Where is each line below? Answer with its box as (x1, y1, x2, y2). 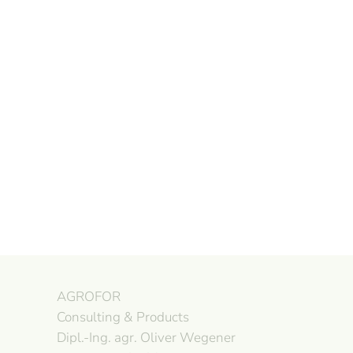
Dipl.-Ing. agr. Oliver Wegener (57, 329, 236, 347)
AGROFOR (57, 288, 121, 306)
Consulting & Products (57, 308, 189, 326)
